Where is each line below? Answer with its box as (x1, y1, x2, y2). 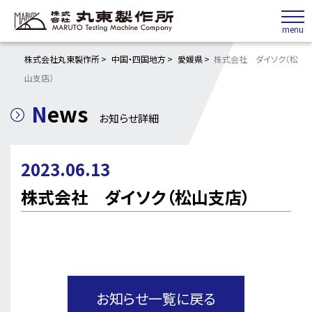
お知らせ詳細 (99, 111, 159, 125)
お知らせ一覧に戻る (96, 288, 216, 309)
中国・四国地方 (111, 53, 166, 65)
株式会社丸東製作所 (24, 53, 100, 65)
